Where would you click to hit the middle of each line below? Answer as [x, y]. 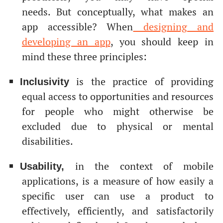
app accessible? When [77, 27]
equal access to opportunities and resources [118, 96]
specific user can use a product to [118, 196]
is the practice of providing [141, 81]
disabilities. [47, 141]
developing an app [66, 42]
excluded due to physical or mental [118, 126]
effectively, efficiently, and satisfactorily [118, 211]
